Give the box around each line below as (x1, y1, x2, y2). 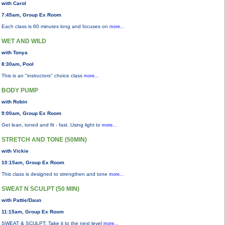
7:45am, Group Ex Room (2, 12, 61, 18)
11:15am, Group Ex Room (2, 209, 64, 214)
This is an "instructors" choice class (2, 73, 84, 78)
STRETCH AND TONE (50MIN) (2, 136, 87, 143)
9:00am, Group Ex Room (2, 110, 61, 116)
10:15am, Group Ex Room (2, 160, 64, 165)
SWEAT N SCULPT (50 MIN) (2, 185, 79, 192)
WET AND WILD (2, 38, 46, 45)
